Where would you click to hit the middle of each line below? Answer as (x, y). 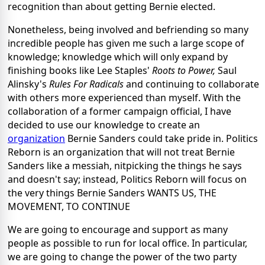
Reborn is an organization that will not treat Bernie (121, 152)
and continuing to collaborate (193, 84)
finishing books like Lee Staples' (80, 71)
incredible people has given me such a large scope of (126, 43)
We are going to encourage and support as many (118, 230)
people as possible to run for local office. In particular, (127, 243)
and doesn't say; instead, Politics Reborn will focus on (127, 180)
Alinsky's (28, 84)
